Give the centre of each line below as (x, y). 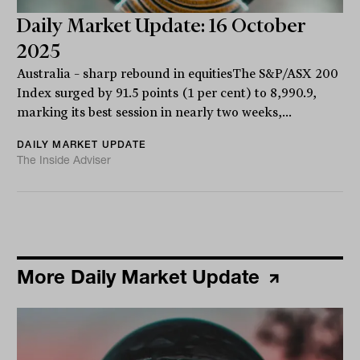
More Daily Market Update (141, 276)
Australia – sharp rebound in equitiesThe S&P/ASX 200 (178, 74)
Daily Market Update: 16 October (162, 25)
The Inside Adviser (64, 160)
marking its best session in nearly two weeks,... (155, 112)
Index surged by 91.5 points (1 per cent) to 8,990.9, (167, 93)
